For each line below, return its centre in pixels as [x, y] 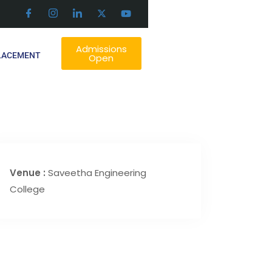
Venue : [29, 173]
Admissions [101, 49]
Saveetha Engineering [97, 173]
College [27, 189]
